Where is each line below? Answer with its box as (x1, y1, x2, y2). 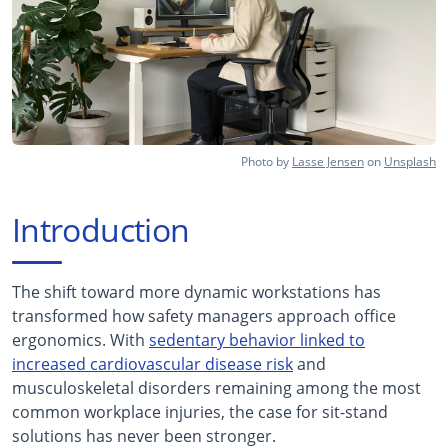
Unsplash (384, 152, 436, 170)
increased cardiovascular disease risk (12, 352, 293, 375)
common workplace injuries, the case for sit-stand (12, 400, 388, 423)
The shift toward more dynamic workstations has (12, 280, 381, 303)
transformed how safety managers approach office (12, 304, 396, 327)
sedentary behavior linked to (149, 328, 365, 351)
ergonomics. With (12, 328, 149, 351)
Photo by (241, 152, 292, 170)
